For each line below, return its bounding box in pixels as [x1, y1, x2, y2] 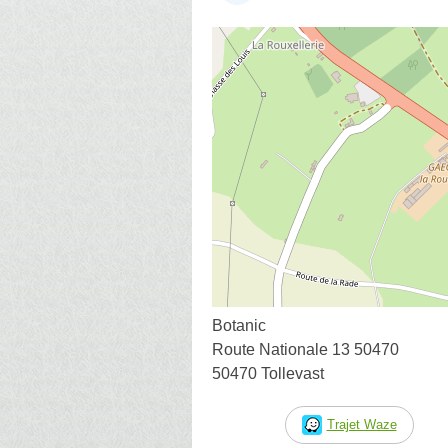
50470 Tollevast [212, 364, 324, 382]
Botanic [212, 316, 266, 334]
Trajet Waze [326, 416, 397, 432]
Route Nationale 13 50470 [212, 340, 399, 358]
